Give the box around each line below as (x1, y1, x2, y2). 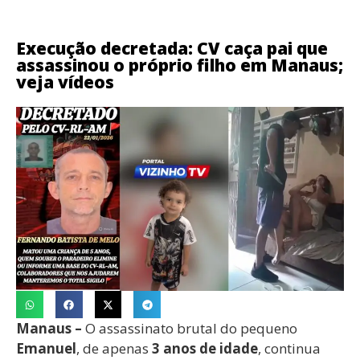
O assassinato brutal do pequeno (82, 319, 297, 338)
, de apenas (76, 339, 152, 358)
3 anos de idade (152, 339, 258, 358)
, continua (258, 339, 321, 358)
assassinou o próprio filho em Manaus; (16, 54, 343, 76)
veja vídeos (16, 71, 114, 93)
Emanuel (16, 339, 76, 358)
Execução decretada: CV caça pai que (16, 37, 328, 59)
